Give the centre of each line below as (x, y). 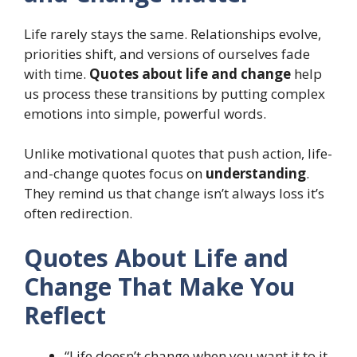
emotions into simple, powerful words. (145, 113)
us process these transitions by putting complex (175, 93)
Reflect (65, 315)
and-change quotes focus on (115, 174)
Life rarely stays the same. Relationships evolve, (173, 33)
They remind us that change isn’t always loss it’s (174, 194)
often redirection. (78, 214)
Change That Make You (159, 286)
